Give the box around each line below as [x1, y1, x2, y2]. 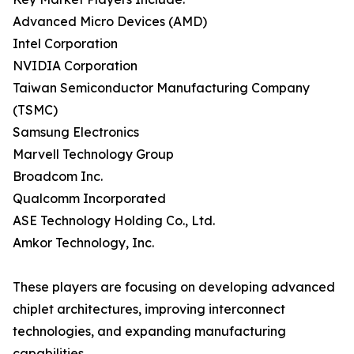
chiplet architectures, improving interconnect [13, 301, 285, 318]
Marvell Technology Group [13, 146, 174, 163]
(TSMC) [13, 102, 58, 119]
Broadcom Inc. [13, 168, 103, 185]
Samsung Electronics [13, 124, 139, 141]
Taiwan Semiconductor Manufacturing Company [13, 80, 310, 96]
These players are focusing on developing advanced [13, 279, 335, 296]
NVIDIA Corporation [13, 58, 137, 74]
